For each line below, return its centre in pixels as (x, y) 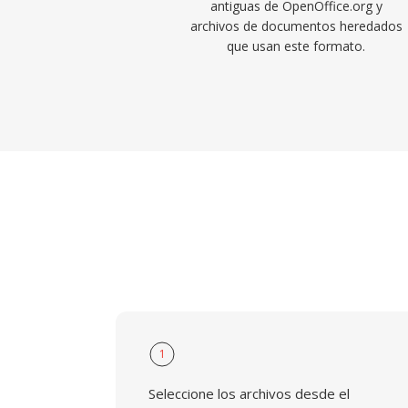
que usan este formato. (296, 46)
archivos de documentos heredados (296, 26)
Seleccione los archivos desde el (249, 393)
